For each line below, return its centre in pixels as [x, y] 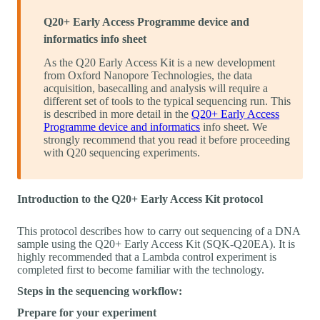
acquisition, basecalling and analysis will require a [156, 88]
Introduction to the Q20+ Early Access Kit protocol [140, 199]
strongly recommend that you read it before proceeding [167, 139]
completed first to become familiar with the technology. [141, 269]
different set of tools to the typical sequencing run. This [167, 101]
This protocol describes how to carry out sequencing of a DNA [159, 231]
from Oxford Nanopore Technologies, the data [148, 75]
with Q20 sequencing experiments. [122, 152]
